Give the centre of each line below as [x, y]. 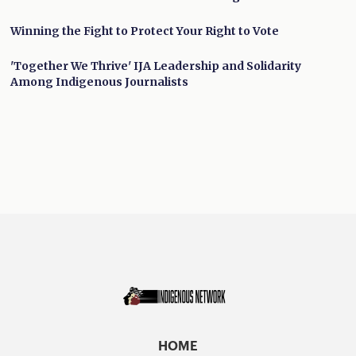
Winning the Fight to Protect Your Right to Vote [145, 31]
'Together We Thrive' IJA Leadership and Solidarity [156, 66]
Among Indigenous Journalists [100, 82]
